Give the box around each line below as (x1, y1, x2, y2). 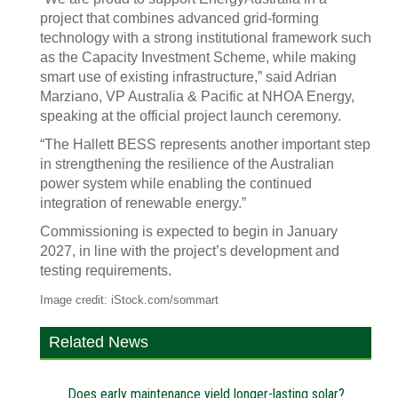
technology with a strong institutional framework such (40, 30, 371, 45)
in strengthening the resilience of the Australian (40, 156, 334, 171)
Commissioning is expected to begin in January (40, 224, 338, 239)
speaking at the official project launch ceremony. (40, 108, 341, 123)
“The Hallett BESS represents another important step (40, 137, 370, 152)
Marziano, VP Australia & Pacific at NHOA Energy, (40, 89, 354, 104)
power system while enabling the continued (40, 176, 312, 191)
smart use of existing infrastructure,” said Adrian (40, 69, 337, 84)
